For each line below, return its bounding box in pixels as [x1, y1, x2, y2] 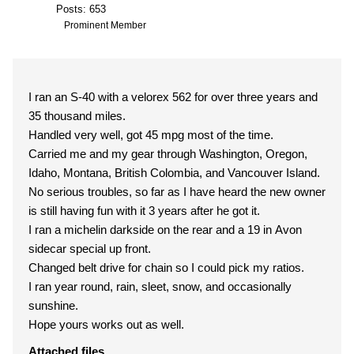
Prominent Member [64, 19, 146, 31]
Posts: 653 [56, 2, 106, 15]
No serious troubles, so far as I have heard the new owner [28, 184, 326, 198]
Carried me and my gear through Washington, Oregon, [28, 146, 307, 160]
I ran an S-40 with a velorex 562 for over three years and [28, 89, 318, 104]
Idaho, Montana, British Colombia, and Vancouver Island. [28, 165, 320, 179]
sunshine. [28, 298, 78, 312]
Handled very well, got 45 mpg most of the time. [28, 127, 273, 141]
